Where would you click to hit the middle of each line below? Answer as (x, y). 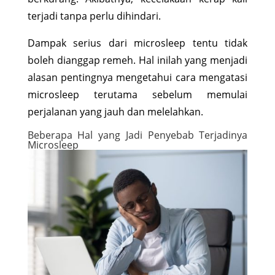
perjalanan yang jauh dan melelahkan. (115, 111)
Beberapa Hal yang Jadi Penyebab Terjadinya (137, 135)
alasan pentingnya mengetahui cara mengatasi (137, 77)
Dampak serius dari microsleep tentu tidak (137, 43)
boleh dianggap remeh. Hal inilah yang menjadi (137, 60)
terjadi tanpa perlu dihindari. (94, 16)
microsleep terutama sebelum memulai (137, 94)
